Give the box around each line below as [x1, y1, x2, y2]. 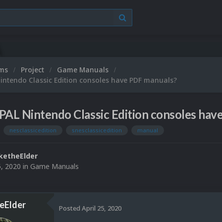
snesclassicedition [72, 126, 122, 134]
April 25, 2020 [82, 203, 121, 213]
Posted [59, 203, 82, 213]
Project [21, 65, 46, 74]
